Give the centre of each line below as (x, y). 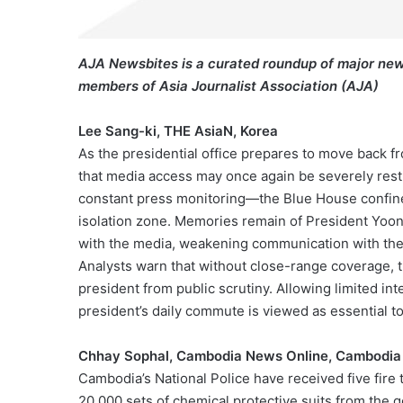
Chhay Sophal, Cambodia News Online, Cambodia (240, 355)
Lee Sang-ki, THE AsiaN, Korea (178, 130)
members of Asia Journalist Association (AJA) (228, 85)
